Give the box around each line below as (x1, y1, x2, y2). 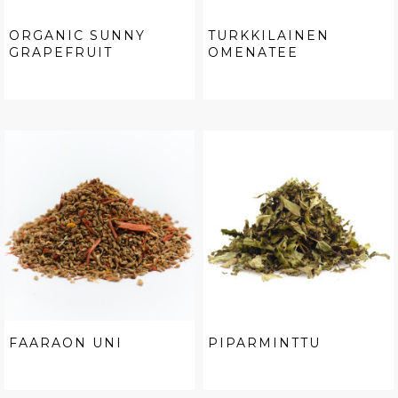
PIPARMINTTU (208, 335, 321, 352)
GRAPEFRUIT (9, 44, 113, 61)
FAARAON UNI (9, 335, 123, 352)
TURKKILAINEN (208, 28, 330, 44)
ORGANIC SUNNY (9, 28, 146, 44)
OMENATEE (208, 44, 298, 61)
